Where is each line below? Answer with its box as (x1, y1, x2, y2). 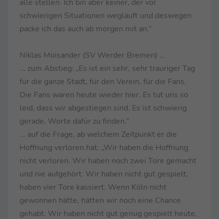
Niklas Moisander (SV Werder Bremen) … (20, 49, 165, 61)
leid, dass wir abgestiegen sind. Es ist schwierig (20, 102, 187, 113)
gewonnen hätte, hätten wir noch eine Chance (20, 195, 181, 206)
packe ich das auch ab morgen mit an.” (20, 23, 152, 34)
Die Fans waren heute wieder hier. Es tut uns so (20, 89, 188, 100)
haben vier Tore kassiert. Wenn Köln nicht (20, 181, 167, 193)
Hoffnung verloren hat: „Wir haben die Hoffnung (20, 142, 188, 153)
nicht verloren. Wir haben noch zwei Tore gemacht (20, 155, 197, 166)
